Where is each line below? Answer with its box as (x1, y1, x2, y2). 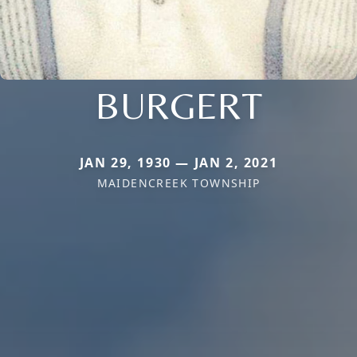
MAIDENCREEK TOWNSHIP (96, 175, 261, 191)
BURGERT (95, 83, 262, 128)
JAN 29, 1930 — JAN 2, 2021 (79, 154, 278, 172)
